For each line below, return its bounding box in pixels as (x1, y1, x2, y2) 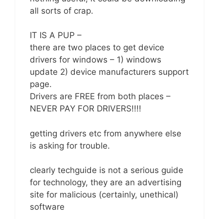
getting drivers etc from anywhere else (30, 128, 181, 138)
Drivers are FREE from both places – (30, 91, 171, 102)
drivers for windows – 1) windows (30, 55, 161, 65)
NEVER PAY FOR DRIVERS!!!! (30, 104, 141, 114)
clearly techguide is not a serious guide (30, 165, 183, 175)
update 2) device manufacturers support (30, 67, 189, 77)
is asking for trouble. (30, 140, 110, 151)
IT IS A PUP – (30, 30, 82, 41)
